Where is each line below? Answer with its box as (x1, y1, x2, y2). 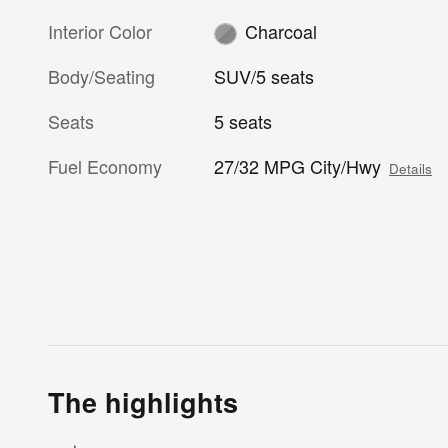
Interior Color (48, 17, 152, 44)
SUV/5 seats (214, 63, 315, 90)
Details (389, 159, 433, 179)
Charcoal (244, 18, 317, 45)
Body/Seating (48, 63, 155, 90)
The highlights (48, 383, 238, 422)
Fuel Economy (48, 153, 162, 180)
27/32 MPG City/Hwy (214, 153, 382, 180)
